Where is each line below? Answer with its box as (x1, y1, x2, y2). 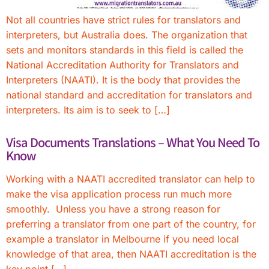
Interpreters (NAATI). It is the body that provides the (6, 74, 240, 86)
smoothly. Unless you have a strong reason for (6, 203, 220, 215)
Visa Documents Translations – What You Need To (6, 133, 259, 151)
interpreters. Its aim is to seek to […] (6, 104, 170, 116)
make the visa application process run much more (6, 188, 232, 200)
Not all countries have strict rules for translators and (6, 14, 241, 26)
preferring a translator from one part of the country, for (6, 218, 256, 230)
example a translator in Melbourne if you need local (6, 233, 239, 245)
